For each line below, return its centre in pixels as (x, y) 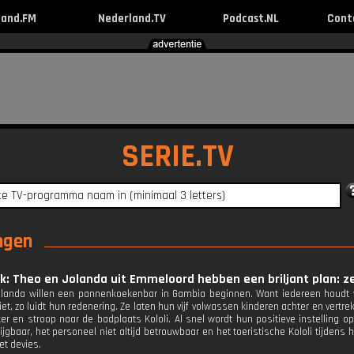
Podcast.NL (250, 19)
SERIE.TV (178, 157)
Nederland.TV (132, 19)
